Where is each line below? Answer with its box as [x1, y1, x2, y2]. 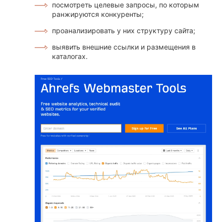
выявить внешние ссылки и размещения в [52, 42, 196, 51]
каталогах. [52, 52, 88, 60]
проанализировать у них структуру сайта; [52, 26, 195, 35]
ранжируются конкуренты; [52, 9, 144, 18]
